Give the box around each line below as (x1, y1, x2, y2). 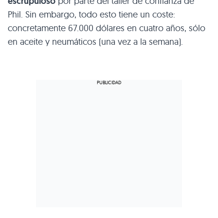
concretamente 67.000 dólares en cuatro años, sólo (8, 22, 205, 34)
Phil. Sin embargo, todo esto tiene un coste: (8, 9, 175, 20)
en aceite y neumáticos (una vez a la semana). (8, 36, 183, 47)
